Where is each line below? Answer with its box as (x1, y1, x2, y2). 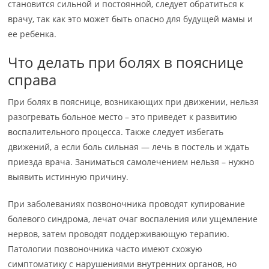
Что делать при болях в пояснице (8, 52, 244, 72)
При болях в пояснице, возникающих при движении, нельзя (8, 96, 259, 107)
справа (8, 70, 57, 89)
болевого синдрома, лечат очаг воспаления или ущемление (8, 213, 258, 225)
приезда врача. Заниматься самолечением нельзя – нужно (8, 156, 255, 168)
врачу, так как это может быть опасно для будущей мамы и (8, 13, 253, 25)
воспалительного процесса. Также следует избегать (8, 126, 224, 138)
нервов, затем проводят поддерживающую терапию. (8, 228, 230, 240)
